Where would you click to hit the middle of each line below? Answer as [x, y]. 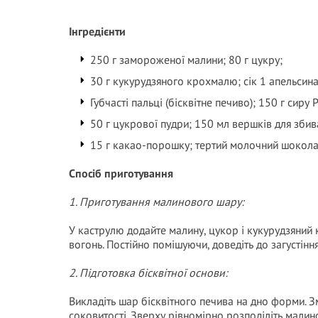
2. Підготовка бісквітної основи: [148, 273]
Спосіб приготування [121, 173]
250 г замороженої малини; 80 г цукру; [186, 60]
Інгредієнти [97, 31]
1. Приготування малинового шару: [157, 202]
